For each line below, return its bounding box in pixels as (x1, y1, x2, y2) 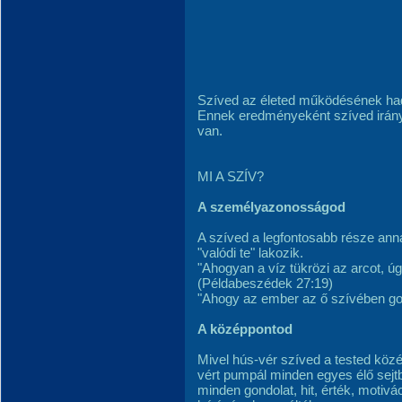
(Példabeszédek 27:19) (197, 275, 333, 291)
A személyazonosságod (197, 199, 345, 214)
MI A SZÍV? (197, 169, 264, 184)
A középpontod (197, 321, 293, 336)
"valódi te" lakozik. (197, 245, 307, 260)
